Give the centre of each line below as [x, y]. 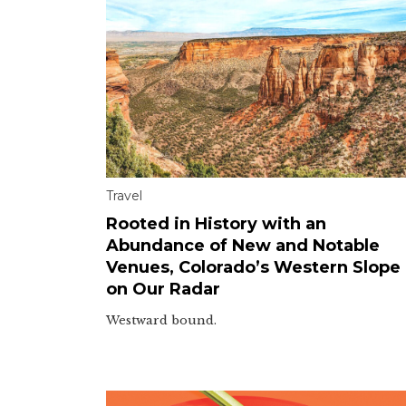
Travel [124, 195]
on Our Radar [163, 289]
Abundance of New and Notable [243, 245]
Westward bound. [161, 320]
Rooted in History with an [216, 223]
